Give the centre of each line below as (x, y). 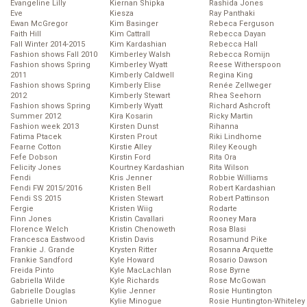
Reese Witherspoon (245, 65)
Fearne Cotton (36, 147)
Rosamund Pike (238, 240)
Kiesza (122, 14)
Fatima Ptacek (36, 137)
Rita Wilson (229, 168)
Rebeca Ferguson (242, 24)
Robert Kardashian (242, 188)
